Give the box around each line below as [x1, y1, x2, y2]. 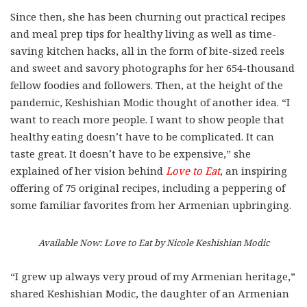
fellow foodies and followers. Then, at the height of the [10, 78, 283, 93]
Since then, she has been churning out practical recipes [10, 10, 286, 24]
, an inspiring [220, 164, 287, 178]
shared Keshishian [10, 286, 106, 301]
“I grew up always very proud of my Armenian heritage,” [10, 269, 295, 284]
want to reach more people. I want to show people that [10, 112, 284, 127]
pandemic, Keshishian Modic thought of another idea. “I [10, 95, 290, 110]
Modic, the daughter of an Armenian [106, 286, 289, 301]
